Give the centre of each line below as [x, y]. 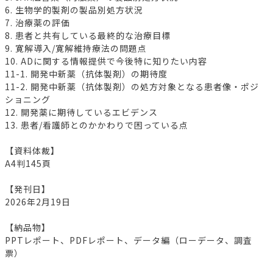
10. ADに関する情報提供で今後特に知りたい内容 [106, 61]
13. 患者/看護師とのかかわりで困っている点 [97, 125]
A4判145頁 [28, 163]
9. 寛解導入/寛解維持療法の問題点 [76, 48]
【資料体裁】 [32, 150]
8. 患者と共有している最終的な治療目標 [88, 35]
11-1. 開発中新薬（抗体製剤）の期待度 [86, 73]
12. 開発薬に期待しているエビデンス [81, 112]
